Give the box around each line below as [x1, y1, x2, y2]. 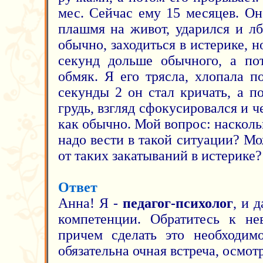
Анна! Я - [58, 195, 123, 211]
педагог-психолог [122, 195, 233, 211]
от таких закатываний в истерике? [58, 148, 262, 163]
